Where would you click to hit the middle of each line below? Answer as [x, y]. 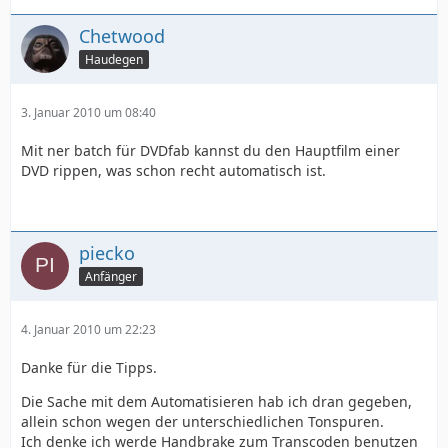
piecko [107, 253]
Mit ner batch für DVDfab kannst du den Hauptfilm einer [210, 150]
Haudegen [114, 59]
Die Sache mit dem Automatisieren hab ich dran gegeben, [216, 401]
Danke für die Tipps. [89, 367]
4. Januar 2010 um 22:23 [88, 329]
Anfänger [111, 276]
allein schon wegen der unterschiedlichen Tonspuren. [202, 421]
